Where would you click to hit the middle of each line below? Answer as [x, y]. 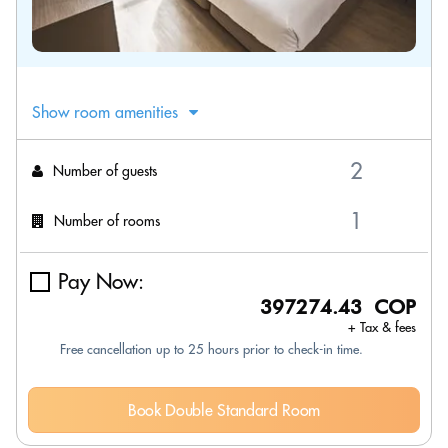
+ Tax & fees [382, 327]
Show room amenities [105, 112]
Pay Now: [101, 281]
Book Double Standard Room [224, 410]
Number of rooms [107, 220]
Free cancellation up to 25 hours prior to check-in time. [211, 349]
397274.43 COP [338, 307]
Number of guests [105, 170]
